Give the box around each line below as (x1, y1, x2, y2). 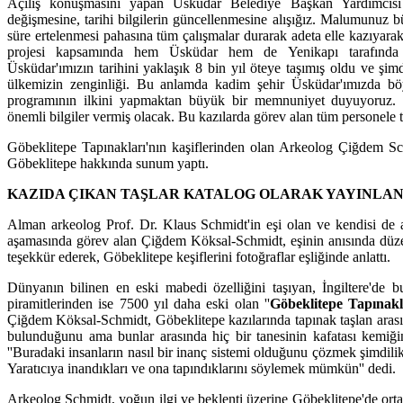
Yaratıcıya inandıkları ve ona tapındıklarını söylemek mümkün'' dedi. (7, 360, 396, 376)
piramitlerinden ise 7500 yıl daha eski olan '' (7, 295, 270, 311)
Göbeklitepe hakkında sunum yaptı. (7, 155, 209, 171)
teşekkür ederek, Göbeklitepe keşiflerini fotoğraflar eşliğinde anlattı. (7, 248, 390, 264)
